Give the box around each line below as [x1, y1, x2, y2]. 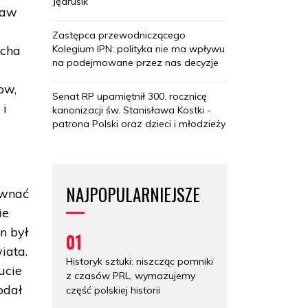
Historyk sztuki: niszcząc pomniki [66, 254, 213, 267]
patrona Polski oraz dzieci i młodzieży [52, 117, 225, 130]
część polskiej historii [66, 283, 160, 296]
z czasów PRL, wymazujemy [66, 269, 195, 282]
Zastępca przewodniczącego [52, 28, 186, 41]
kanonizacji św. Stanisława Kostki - [52, 103, 211, 116]
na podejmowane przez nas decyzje [52, 56, 219, 69]
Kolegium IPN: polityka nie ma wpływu [52, 42, 225, 55]
